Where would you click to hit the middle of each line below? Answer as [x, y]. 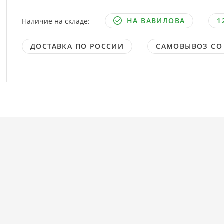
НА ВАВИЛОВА [156, 21]
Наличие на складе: [56, 21]
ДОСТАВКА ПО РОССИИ [77, 46]
